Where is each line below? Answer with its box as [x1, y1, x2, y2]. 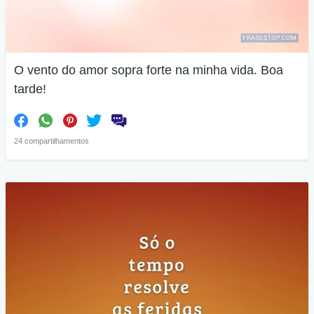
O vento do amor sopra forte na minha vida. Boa [14, 63, 283, 77]
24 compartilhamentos [14, 137, 89, 145]
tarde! [14, 82, 46, 96]
